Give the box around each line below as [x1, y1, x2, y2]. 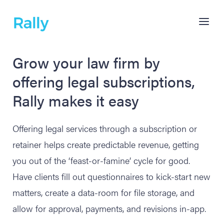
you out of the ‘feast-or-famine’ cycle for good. [12, 154, 190, 166]
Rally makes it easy [12, 89, 139, 111]
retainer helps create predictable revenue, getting [12, 138, 199, 150]
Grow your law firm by [12, 51, 160, 73]
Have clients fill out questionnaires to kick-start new [12, 170, 210, 182]
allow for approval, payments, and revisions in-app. [12, 202, 206, 214]
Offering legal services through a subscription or [12, 122, 197, 134]
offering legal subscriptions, [12, 70, 195, 92]
